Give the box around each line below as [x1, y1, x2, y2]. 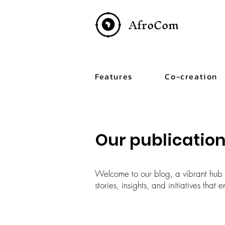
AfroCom [129, 12, 179, 38]
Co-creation [165, 70, 218, 82]
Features [95, 70, 133, 82]
